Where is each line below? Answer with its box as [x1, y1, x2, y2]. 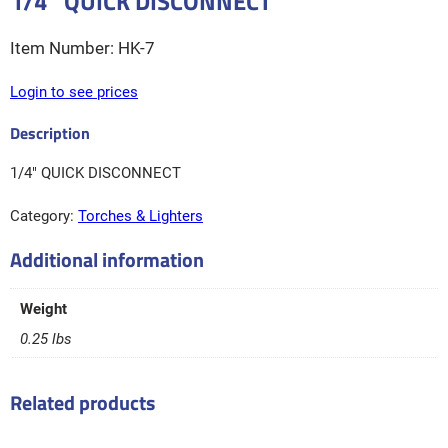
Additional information [10, 244, 204, 275]
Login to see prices [10, 83, 138, 101]
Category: [10, 207, 78, 225]
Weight [19, 300, 67, 319]
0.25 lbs [19, 329, 72, 348]
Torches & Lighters [78, 207, 203, 225]
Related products [10, 386, 155, 418]
